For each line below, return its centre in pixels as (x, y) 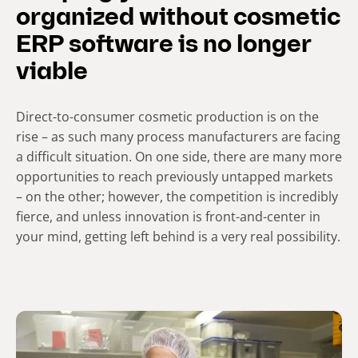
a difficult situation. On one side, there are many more (179, 157)
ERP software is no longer (164, 46)
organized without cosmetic (178, 19)
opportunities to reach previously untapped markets (175, 177)
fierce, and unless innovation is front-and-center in (168, 217)
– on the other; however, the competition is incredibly (177, 197)
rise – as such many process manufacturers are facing (178, 137)
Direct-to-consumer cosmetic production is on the (167, 117)
